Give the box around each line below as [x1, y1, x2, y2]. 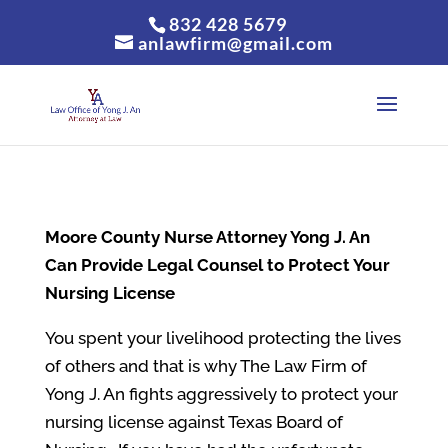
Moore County [44, 227, 160, 247]
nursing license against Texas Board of [44, 412, 343, 432]
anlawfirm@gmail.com [137, 31, 333, 54]
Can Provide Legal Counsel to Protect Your [44, 255, 390, 275]
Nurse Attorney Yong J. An [159, 227, 370, 247]
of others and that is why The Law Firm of [44, 356, 367, 376]
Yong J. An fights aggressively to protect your [44, 384, 398, 404]
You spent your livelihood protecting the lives [44, 328, 401, 348]
